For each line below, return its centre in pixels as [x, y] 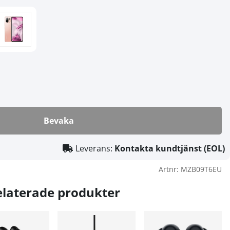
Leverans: [95, 148]
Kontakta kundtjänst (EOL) [170, 148]
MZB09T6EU [201, 169]
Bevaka [59, 120]
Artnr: [170, 169]
